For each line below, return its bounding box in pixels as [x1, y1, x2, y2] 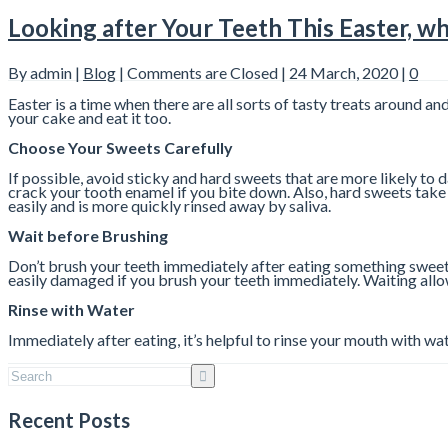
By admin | [8, 63, 83, 83]
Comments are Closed [127, 63, 278, 83]
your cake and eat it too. [8, 108, 171, 128]
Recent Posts [8, 408, 130, 433]
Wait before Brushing [8, 226, 168, 246]
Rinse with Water [8, 300, 135, 320]
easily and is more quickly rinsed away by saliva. [8, 196, 331, 216]
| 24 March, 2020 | [278, 63, 409, 83]
